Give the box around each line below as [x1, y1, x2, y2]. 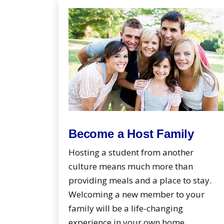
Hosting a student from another [68, 146, 193, 158]
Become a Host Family [68, 127, 194, 141]
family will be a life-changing [68, 202, 183, 214]
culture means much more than [68, 160, 193, 172]
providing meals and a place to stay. [68, 174, 211, 186]
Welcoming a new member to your [68, 188, 204, 200]
